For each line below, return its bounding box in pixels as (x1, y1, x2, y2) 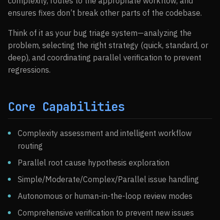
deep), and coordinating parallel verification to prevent (8, 53, 201, 62)
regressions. (8, 65, 51, 75)
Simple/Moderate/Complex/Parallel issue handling (18, 174, 199, 184)
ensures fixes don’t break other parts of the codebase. (8, 8, 202, 18)
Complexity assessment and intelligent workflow (18, 128, 192, 138)
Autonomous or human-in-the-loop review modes (18, 191, 192, 201)
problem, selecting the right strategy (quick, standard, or (8, 40, 208, 50)
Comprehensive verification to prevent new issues (18, 208, 194, 218)
